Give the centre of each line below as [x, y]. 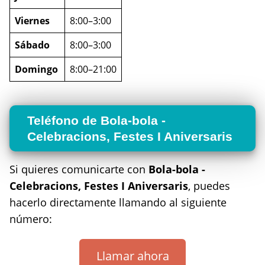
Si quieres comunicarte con [79, 169]
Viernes [32, 20]
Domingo [36, 69]
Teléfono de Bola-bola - [96, 120]
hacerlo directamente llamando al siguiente [118, 202]
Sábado [32, 45]
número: [31, 219]
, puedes [209, 185]
